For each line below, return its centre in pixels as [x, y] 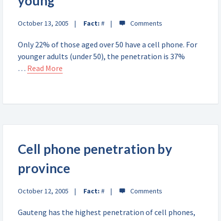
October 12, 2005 [43, 191]
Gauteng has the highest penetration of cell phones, [107, 212]
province [44, 168]
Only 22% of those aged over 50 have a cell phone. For [108, 44]
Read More [45, 68]
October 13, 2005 [43, 23]
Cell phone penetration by [95, 149]
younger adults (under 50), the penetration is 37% [101, 56]
